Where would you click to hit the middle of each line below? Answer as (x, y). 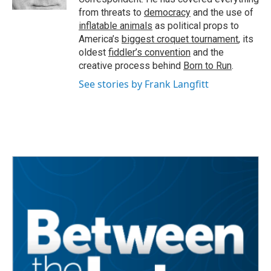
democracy (167, 12)
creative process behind (131, 66)
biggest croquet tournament (180, 39)
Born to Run (207, 66)
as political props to (196, 26)
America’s (100, 39)
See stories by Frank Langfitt (144, 84)
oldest (93, 52)
